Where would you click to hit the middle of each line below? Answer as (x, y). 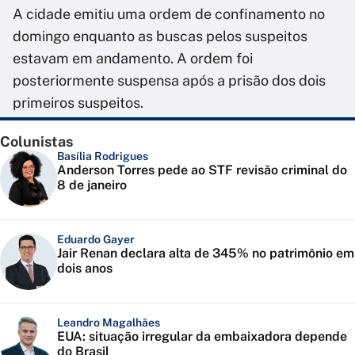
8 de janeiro (92, 185)
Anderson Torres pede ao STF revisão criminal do (202, 170)
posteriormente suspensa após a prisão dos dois (169, 81)
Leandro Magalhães (109, 323)
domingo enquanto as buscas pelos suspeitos (160, 36)
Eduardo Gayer (96, 240)
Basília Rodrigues (103, 157)
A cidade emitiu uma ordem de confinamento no (169, 14)
